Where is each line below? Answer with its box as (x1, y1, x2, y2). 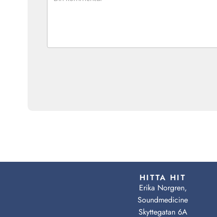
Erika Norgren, (139, 182, 187, 194)
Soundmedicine (138, 194, 188, 206)
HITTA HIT (139, 172, 186, 184)
